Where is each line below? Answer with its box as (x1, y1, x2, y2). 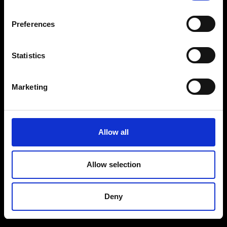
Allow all (98, 128, 129, 136)
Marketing (12, 82, 48, 91)
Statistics (12, 51, 45, 60)
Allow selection (86, 160, 141, 169)
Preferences (12, 19, 55, 28)
